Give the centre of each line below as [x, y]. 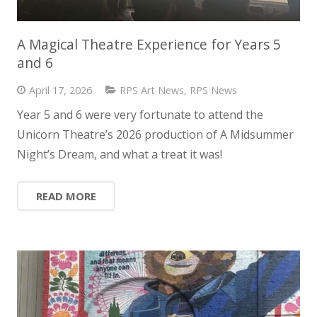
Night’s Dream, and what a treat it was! [120, 154]
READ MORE [66, 196]
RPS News [213, 90]
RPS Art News [151, 90]
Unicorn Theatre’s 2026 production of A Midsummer [155, 134]
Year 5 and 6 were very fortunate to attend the [140, 114]
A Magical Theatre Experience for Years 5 [149, 44]
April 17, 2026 [60, 90]
